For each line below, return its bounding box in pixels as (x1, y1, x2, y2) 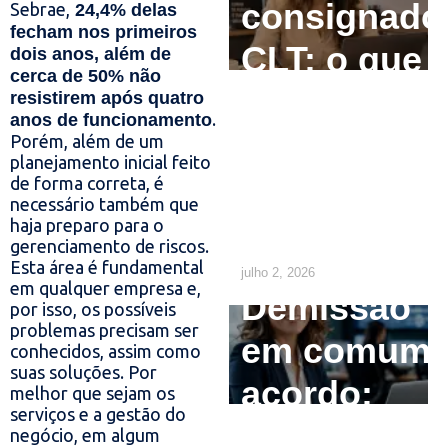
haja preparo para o (10, 215, 164, 236)
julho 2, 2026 (240, 264, 315, 280)
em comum (240, 330, 431, 372)
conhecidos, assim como (10, 341, 201, 362)
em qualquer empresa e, (10, 278, 201, 299)
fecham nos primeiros (10, 22, 197, 43)
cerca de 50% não (10, 66, 161, 87)
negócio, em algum (10, 425, 160, 446)
